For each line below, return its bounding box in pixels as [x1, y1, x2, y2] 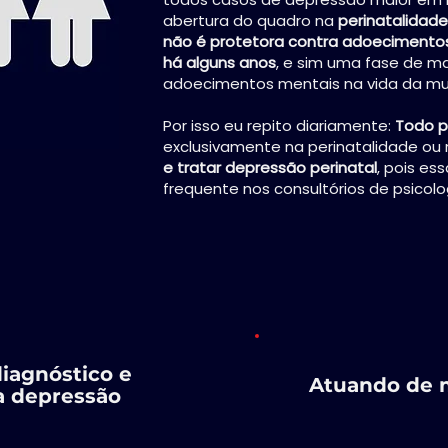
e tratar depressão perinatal [163, 157, 377, 178]
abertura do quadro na [163, 10, 338, 31]
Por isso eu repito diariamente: [163, 115, 395, 136]
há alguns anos [163, 52, 276, 73]
